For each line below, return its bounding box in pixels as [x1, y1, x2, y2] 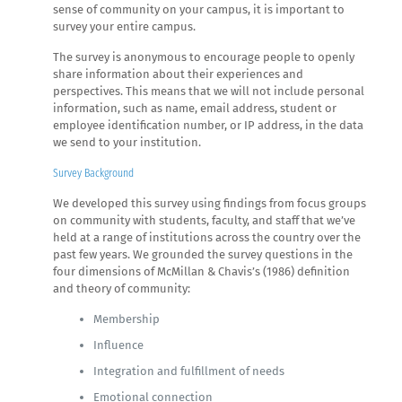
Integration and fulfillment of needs [93, 363, 285, 378]
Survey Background [53, 165, 135, 179]
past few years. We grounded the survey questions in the [53, 247, 354, 261]
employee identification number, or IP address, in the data [53, 118, 364, 132]
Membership [93, 311, 161, 326]
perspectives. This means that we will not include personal [53, 83, 365, 98]
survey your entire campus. [53, 19, 197, 33]
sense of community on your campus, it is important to [53, 2, 345, 16]
